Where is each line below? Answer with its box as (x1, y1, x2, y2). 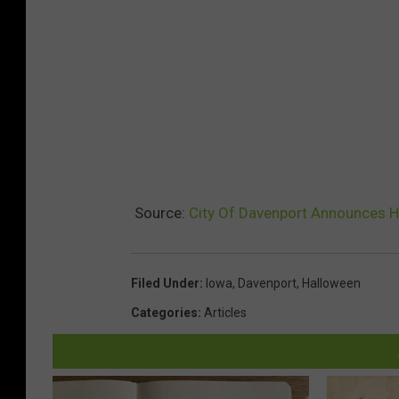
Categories (131, 305, 198, 320)
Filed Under (131, 275, 199, 290)
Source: (131, 203, 189, 222)
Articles (204, 305, 247, 320)
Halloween (302, 275, 361, 290)
